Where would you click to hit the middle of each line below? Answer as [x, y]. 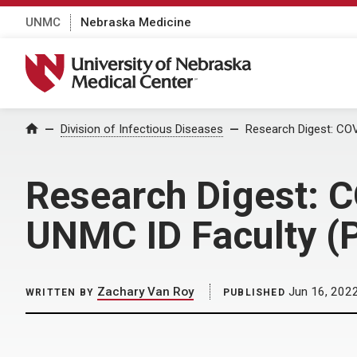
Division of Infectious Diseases [142, 129]
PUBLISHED [254, 292]
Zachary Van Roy [145, 292]
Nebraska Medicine [136, 22]
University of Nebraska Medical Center [148, 62]
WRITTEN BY [60, 292]
